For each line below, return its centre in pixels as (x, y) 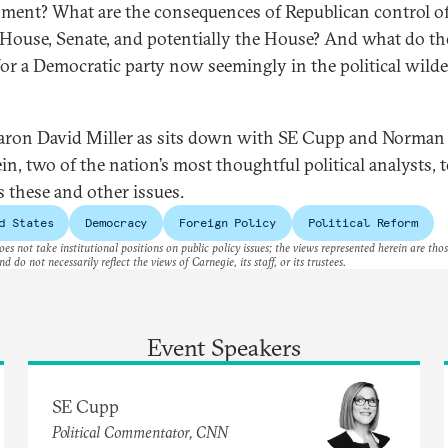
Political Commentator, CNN (140, 432)
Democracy (116, 222)
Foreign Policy (227, 222)
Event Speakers (224, 346)
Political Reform (362, 222)
